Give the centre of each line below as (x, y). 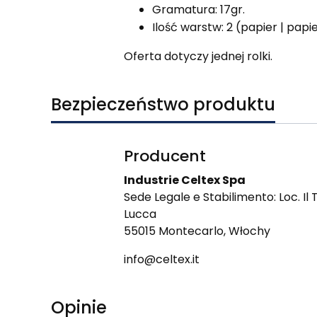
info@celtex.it (161, 260)
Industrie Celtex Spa (184, 180)
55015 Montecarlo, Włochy (197, 231)
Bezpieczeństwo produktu (163, 105)
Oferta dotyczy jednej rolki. (198, 57)
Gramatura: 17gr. (198, 10)
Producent (165, 156)
